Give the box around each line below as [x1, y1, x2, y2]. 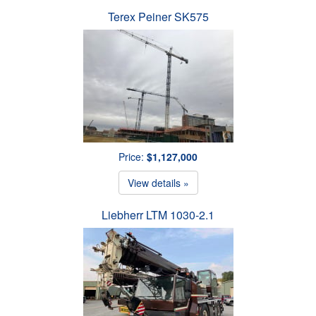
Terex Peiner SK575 [107, 8, 209, 25]
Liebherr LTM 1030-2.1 [102, 206, 214, 223]
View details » [127, 175, 189, 190]
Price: [119, 149, 147, 164]
